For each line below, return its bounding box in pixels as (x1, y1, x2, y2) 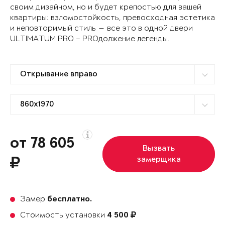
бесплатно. (47, 195, 92, 204)
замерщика (137, 155, 181, 165)
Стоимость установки (20, 211, 107, 220)
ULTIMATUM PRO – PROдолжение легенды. (10, 35, 169, 44)
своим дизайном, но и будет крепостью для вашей (10, 3, 201, 12)
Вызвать (143, 144, 175, 154)
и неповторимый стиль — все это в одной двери (10, 24, 193, 33)
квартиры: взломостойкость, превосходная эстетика (10, 14, 215, 23)
